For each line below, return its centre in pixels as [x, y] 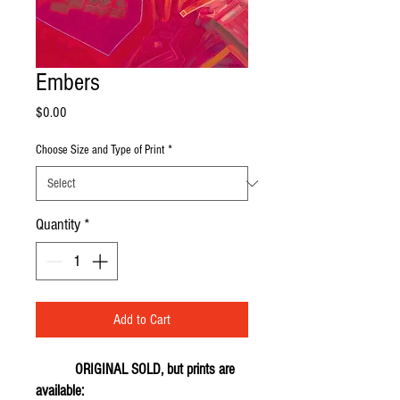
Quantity [58, 225]
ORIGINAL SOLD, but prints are [135, 369]
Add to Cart [142, 320]
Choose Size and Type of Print [100, 150]
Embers [68, 83]
